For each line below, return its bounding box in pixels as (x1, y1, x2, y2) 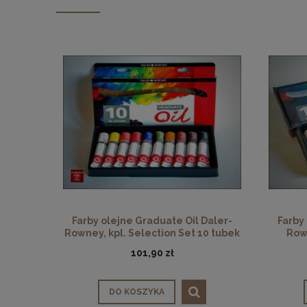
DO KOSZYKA (109, 287, 164, 297)
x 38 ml (136, 239, 169, 251)
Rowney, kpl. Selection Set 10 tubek (64, 227, 240, 238)
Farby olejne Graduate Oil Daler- (72, 214, 232, 226)
